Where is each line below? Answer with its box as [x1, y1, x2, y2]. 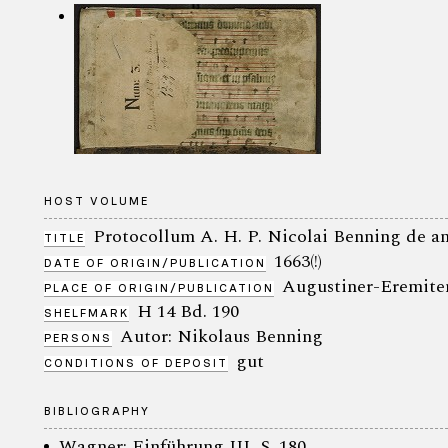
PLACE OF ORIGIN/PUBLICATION [44, 280, 274, 295]
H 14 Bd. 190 [137, 297, 239, 325]
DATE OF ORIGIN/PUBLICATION [44, 255, 266, 270]
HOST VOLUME [44, 193, 149, 208]
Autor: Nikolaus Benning [120, 322, 323, 350]
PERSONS [44, 330, 112, 345]
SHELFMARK [44, 305, 129, 320]
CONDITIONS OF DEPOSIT [44, 355, 228, 370]
